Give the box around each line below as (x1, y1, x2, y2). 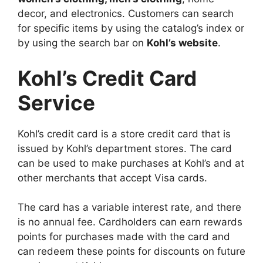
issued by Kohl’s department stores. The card (18, 142, 232, 154)
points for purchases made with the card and (18, 231, 230, 243)
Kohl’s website (147, 37, 218, 49)
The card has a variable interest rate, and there (18, 201, 241, 214)
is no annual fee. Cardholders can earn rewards (18, 216, 242, 228)
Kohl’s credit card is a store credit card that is (18, 127, 231, 140)
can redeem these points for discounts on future (18, 245, 245, 258)
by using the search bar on (18, 37, 147, 49)
